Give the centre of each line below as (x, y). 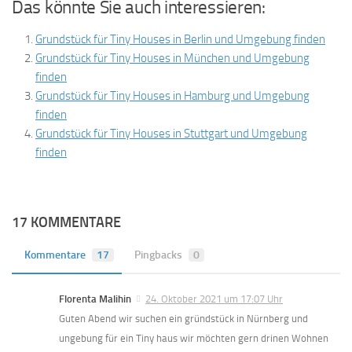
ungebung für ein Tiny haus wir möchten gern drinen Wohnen (194, 339)
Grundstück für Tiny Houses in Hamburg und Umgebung (172, 96)
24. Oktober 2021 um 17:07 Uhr (214, 299)
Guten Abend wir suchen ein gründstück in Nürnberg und (183, 319)
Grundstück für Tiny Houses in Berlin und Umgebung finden (180, 39)
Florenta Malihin (95, 299)
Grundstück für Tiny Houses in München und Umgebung (172, 58)
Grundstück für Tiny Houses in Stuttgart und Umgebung (171, 134)
